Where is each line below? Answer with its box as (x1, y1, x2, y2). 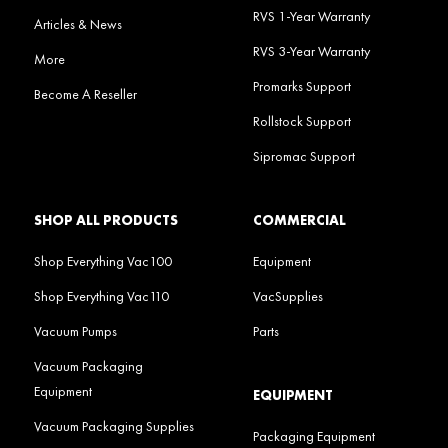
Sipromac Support (252, 146, 355, 165)
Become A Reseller (33, 85, 137, 104)
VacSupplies (252, 286, 323, 305)
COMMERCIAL (252, 210, 346, 229)
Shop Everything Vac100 (33, 251, 172, 270)
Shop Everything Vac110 (33, 286, 169, 305)
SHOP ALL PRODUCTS (33, 210, 178, 229)
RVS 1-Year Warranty (252, 6, 370, 25)
